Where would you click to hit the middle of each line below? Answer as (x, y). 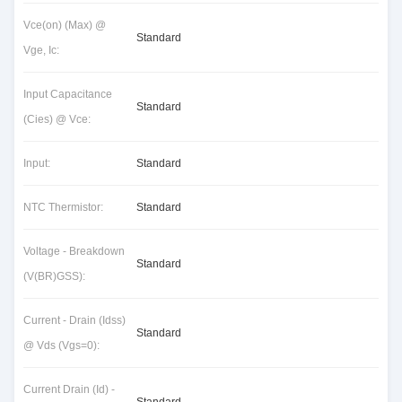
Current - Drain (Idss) (74, 320)
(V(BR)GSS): (54, 276)
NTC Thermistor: (63, 207)
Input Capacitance (68, 94)
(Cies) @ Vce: (57, 119)
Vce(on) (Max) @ (65, 25)
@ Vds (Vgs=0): (61, 345)
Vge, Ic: (41, 50)
